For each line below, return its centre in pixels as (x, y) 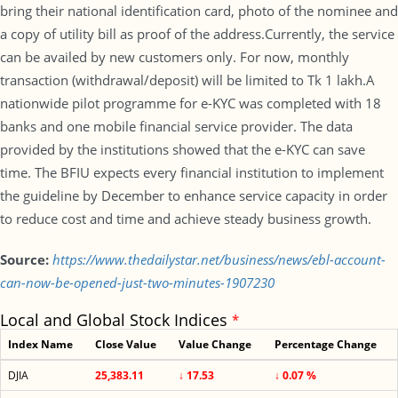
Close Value (126, 344)
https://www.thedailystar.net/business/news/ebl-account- (219, 259)
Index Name (40, 344)
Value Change (215, 344)
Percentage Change (326, 344)
